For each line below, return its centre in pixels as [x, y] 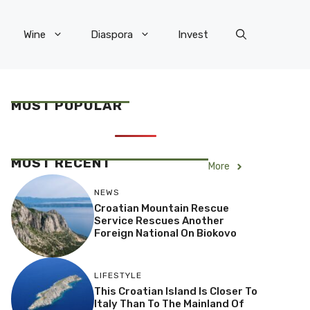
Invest [193, 35]
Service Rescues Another [159, 221]
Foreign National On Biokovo [165, 234]
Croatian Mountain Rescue [161, 209]
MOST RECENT [61, 163]
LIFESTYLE [118, 276]
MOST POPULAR [67, 106]
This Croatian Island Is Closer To [175, 292]
